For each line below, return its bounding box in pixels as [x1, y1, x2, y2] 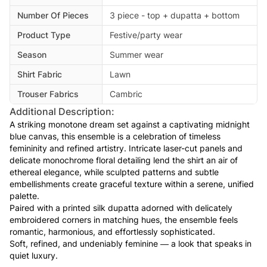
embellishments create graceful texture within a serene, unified [10, 178, 254, 189]
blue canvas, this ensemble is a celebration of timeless [10, 131, 221, 141]
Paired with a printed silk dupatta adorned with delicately [10, 202, 232, 213]
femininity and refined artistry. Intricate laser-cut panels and [10, 142, 243, 153]
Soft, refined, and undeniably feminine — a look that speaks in [10, 238, 252, 249]
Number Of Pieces [17, 10, 89, 20]
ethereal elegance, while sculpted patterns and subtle [10, 166, 219, 177]
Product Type [17, 29, 70, 40]
